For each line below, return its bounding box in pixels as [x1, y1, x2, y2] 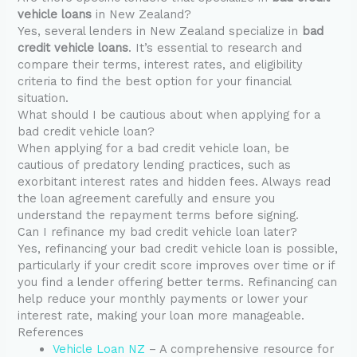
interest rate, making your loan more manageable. [18, 308, 305, 324]
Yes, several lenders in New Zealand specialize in [18, 24, 303, 39]
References [18, 325, 84, 340]
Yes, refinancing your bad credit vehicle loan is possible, [18, 241, 339, 257]
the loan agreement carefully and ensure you [18, 191, 276, 206]
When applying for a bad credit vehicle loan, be [18, 141, 290, 156]
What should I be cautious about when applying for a [18, 108, 321, 123]
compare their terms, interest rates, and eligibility [18, 57, 304, 73]
